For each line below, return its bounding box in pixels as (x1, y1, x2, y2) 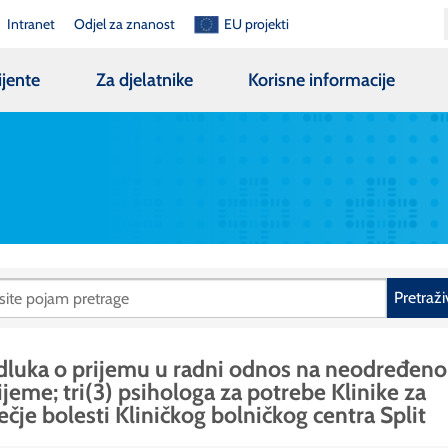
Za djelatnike (95, 68, 193, 91)
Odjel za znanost (74, 14, 176, 33)
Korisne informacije (248, 68, 396, 91)
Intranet (6, 14, 55, 33)
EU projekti (224, 14, 290, 33)
